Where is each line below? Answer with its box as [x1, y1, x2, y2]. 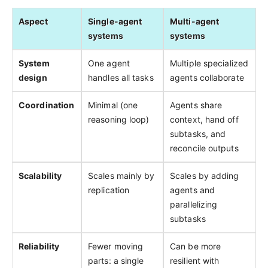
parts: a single [88, 255, 144, 266]
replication [88, 185, 130, 195]
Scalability [19, 170, 62, 181]
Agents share [170, 100, 223, 110]
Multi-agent [170, 16, 220, 26]
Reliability [19, 241, 60, 251]
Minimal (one [88, 100, 138, 110]
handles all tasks [88, 72, 154, 83]
